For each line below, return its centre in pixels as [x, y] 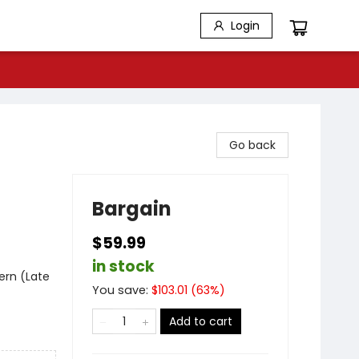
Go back [252, 145]
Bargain [132, 209]
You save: [122, 290]
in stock [123, 266]
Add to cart [201, 321]
